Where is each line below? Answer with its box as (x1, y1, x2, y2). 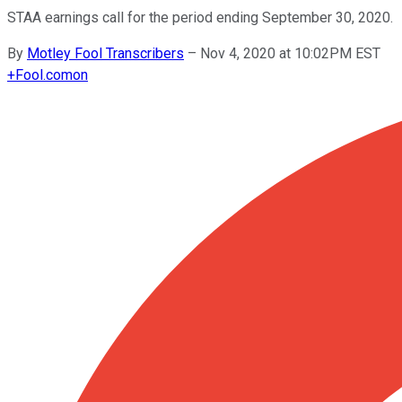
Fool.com (15, 66, 73, 83)
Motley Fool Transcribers (27, 44, 184, 62)
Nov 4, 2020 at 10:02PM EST (200, 44, 380, 62)
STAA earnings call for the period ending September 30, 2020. (7, 8, 393, 26)
